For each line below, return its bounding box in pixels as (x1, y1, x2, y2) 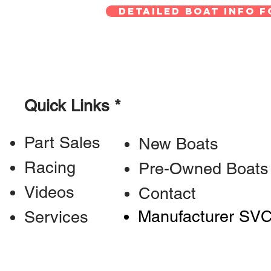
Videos (24, 183, 74, 201)
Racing (24, 158, 76, 177)
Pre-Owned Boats (139, 159, 269, 178)
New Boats (139, 134, 218, 153)
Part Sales (24, 133, 100, 152)
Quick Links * (24, 96, 121, 115)
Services (24, 207, 88, 226)
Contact (139, 184, 196, 203)
